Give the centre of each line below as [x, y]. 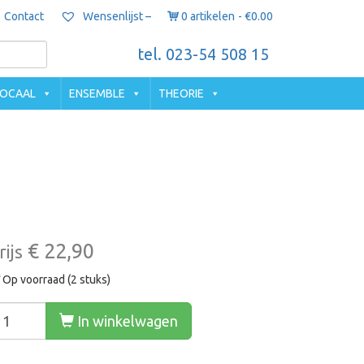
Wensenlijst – [115, 17]
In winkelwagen [126, 321]
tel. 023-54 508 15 [204, 54]
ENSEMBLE [97, 93]
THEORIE [181, 93]
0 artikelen [208, 16]
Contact [24, 16]
